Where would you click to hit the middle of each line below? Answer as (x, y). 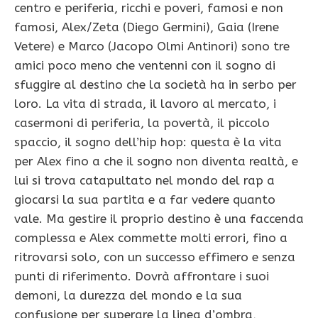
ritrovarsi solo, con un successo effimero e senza (155, 257)
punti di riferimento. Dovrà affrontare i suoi (142, 276)
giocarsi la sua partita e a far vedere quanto (145, 200)
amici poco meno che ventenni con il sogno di (145, 66)
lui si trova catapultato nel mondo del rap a (144, 181)
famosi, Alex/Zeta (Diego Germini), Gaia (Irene (147, 27)
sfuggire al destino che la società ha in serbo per (155, 85)
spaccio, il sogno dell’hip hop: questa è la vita (148, 142)
